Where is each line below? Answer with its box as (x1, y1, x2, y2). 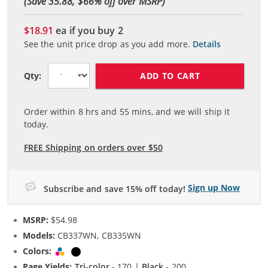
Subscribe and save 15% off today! (44, 183, 185, 194)
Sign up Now (188, 182, 240, 194)
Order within (24, 106, 78, 118)
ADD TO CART (139, 69, 200, 81)
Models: (23, 230, 55, 241)
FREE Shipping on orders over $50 (24, 142, 163, 154)
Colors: (23, 245, 51, 257)
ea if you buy (56, 24, 115, 38)
